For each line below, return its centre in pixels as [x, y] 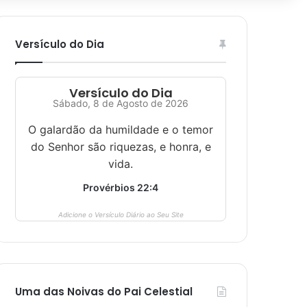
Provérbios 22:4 [121, 187]
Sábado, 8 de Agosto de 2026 [121, 103]
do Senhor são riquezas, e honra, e [121, 147]
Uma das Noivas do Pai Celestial [104, 292]
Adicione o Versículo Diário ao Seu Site [121, 214]
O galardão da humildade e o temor [121, 130]
